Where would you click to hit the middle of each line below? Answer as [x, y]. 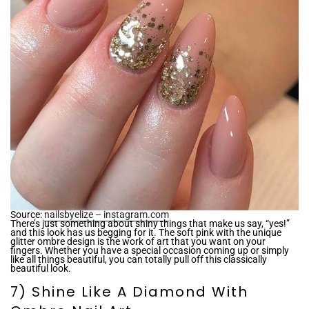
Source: [27, 214]
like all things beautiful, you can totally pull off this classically [139, 259]
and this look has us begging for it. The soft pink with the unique [146, 232]
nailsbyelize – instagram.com [107, 214]
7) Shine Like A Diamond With [129, 291]
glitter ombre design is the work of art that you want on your [138, 241]
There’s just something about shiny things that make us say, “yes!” [150, 223]
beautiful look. [41, 268]
